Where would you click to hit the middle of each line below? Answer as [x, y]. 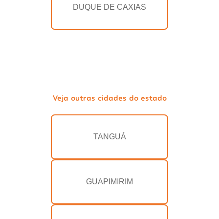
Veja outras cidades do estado [109, 98]
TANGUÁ [109, 137]
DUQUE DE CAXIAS [109, 7]
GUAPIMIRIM [109, 182]
